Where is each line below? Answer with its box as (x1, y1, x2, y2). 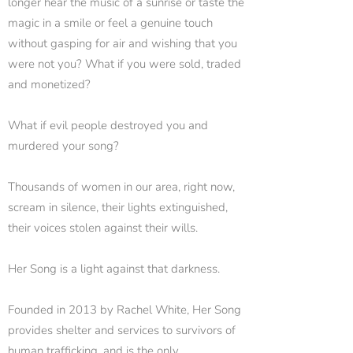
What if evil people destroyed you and (8, 117, 208, 133)
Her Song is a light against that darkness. (8, 261, 220, 277)
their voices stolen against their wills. (8, 220, 198, 236)
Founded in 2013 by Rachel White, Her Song (8, 302, 241, 318)
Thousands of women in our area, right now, (8, 179, 235, 195)
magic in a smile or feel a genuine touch (8, 15, 213, 31)
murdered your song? (8, 138, 119, 154)
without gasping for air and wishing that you (8, 35, 237, 51)
